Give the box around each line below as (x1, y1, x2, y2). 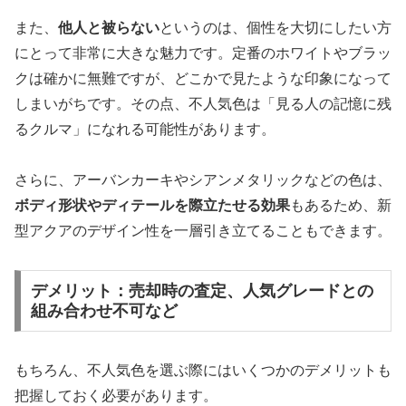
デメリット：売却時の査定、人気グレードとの (30, 282, 373, 301)
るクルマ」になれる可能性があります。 (14, 121, 275, 137)
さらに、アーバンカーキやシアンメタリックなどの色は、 (14, 172, 391, 188)
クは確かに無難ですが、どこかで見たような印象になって (14, 70, 391, 86)
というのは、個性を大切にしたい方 (159, 19, 391, 35)
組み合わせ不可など (30, 302, 178, 321)
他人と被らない (58, 19, 159, 35)
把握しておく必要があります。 (14, 387, 217, 403)
